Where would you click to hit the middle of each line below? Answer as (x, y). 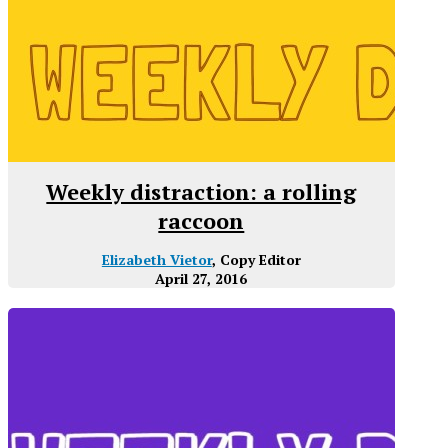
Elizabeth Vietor (156, 259)
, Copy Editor (256, 259)
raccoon (201, 220)
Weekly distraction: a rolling (201, 191)
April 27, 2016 (201, 278)
